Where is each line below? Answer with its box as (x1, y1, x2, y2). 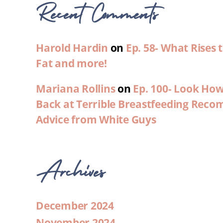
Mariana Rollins (36, 82, 115, 96)
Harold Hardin (36, 41, 108, 55)
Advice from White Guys (36, 112, 156, 127)
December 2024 (36, 199, 114, 213)
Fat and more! (36, 56, 107, 71)
